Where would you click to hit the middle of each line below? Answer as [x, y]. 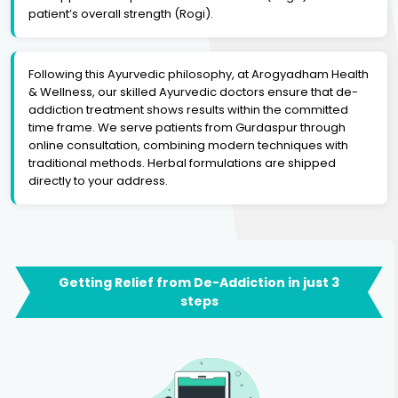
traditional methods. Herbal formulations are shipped [182, 163]
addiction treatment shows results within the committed [188, 109]
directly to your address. [98, 180]
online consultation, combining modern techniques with [188, 145]
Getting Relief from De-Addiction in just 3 [199, 282]
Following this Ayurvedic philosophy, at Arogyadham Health [199, 74]
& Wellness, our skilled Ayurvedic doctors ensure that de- [193, 92]
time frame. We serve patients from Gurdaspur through [187, 127]
